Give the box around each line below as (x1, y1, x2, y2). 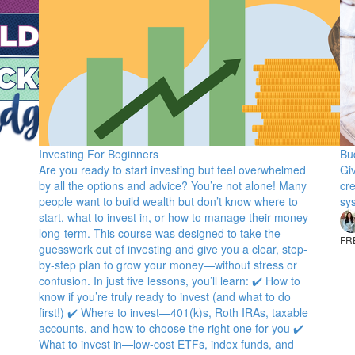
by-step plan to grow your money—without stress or (39, 257, 297, 273)
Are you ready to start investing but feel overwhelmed (39, 162, 306, 177)
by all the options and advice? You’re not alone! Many (39, 177, 307, 193)
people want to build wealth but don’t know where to (39, 193, 298, 209)
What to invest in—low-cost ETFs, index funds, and (39, 336, 294, 352)
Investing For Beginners (39, 146, 158, 162)
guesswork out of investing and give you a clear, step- (39, 241, 307, 257)
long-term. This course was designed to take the (39, 225, 281, 241)
